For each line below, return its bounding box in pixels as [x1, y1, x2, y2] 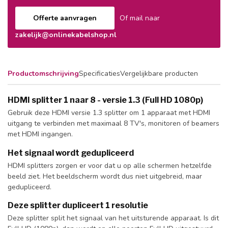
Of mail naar [120, 13, 160, 23]
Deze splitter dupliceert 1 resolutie [8, 201, 148, 211]
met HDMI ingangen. [8, 129, 73, 139]
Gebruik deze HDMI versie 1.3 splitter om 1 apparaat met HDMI [8, 107, 210, 118]
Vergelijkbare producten [120, 68, 198, 78]
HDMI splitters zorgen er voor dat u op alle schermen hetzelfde [8, 160, 212, 170]
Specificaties [79, 68, 120, 78]
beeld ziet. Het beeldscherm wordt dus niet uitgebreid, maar [8, 171, 202, 181]
